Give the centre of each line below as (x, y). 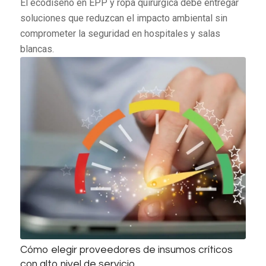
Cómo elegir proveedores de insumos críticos (126, 250)
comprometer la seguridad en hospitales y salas (120, 33)
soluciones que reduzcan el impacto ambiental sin (123, 18)
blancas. (37, 49)
